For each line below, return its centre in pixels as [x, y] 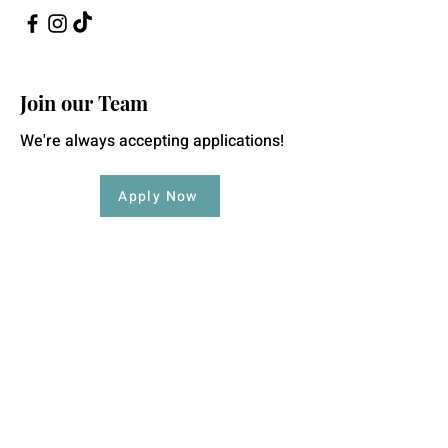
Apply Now [158, 196]
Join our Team [84, 102]
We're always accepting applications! [152, 141]
